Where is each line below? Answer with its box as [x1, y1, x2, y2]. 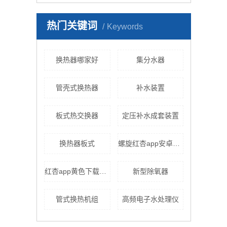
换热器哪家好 [56, 56, 99, 64]
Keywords [107, 22, 143, 31]
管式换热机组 [56, 195, 99, 203]
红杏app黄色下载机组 [99, 167, 106, 175]
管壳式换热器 [56, 84, 99, 92]
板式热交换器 [56, 111, 99, 120]
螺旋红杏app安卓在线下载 [172, 139, 180, 147]
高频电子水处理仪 [122, 195, 179, 203]
